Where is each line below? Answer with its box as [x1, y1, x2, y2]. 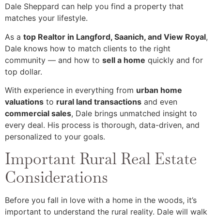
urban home [136, 85, 182, 95]
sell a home [102, 55, 145, 65]
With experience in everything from [5, 85, 136, 95]
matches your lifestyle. [5, 13, 88, 23]
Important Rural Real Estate [5, 148, 197, 169]
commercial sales [5, 108, 71, 119]
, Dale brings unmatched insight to [71, 108, 197, 119]
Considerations [5, 167, 108, 187]
